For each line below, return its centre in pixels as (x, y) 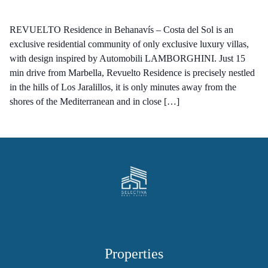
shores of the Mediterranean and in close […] (95, 101)
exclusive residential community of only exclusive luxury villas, (129, 44)
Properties (134, 254)
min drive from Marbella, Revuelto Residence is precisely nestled (132, 73)
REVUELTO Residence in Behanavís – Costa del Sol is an (121, 30)
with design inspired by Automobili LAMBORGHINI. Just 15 (127, 58)
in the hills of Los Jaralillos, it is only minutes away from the (123, 87)
